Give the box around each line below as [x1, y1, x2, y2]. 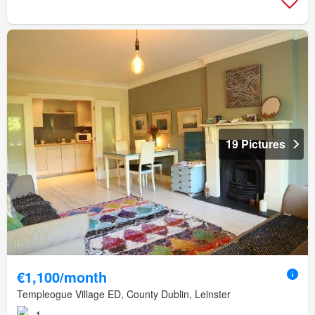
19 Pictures [226, 135, 285, 152]
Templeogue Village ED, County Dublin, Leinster [17, 286, 231, 301]
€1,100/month [17, 266, 107, 287]
